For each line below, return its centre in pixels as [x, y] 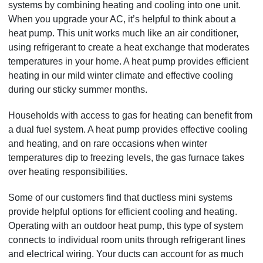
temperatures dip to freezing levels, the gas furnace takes [127, 158]
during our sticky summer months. [78, 90]
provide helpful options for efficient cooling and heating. [123, 212]
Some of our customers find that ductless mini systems [121, 198]
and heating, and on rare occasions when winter [108, 144]
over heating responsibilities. [68, 172]
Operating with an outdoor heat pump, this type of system [126, 226]
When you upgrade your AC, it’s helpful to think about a [122, 19]
